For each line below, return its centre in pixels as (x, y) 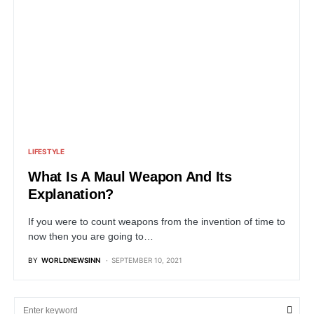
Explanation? (71, 194)
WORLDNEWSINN (71, 260)
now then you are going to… (91, 236)
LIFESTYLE (46, 151)
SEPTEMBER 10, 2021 (147, 260)
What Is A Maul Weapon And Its (130, 176)
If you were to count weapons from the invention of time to (157, 221)
